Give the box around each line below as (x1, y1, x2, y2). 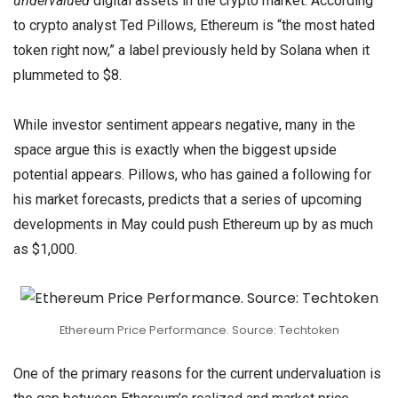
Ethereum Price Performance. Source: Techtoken (59, 322, 339, 338)
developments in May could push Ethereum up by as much (13, 215, 373, 233)
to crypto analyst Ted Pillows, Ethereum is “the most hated (13, 17, 375, 35)
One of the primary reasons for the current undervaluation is (13, 364, 381, 382)
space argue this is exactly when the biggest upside (13, 140, 337, 158)
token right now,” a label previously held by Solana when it (13, 42, 370, 60)
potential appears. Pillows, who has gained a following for (13, 165, 371, 183)
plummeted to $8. (13, 67, 122, 84)
